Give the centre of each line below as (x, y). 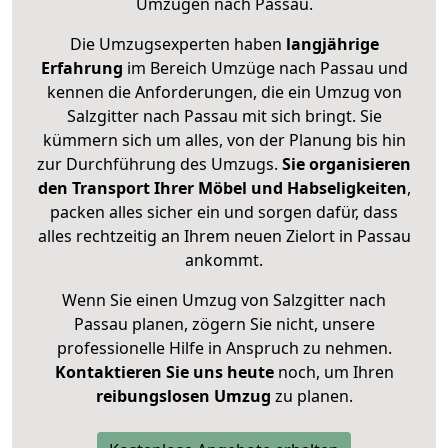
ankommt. (224, 260)
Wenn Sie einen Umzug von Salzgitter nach (224, 300)
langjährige (332, 44)
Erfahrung (81, 68)
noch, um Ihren (333, 372)
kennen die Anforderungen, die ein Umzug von (224, 92)
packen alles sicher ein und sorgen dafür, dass (224, 212)
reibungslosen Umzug (183, 396)
